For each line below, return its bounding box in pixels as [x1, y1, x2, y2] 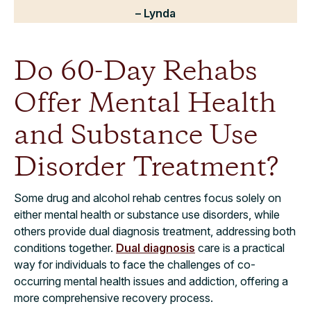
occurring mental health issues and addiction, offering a [14, 274, 288, 288]
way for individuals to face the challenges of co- [14, 257, 255, 271]
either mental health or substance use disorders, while [14, 207, 280, 221]
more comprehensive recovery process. [14, 290, 213, 305]
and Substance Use [14, 117, 258, 155]
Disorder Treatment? [14, 149, 278, 187]
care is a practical [195, 240, 285, 255]
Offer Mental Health [14, 85, 276, 123]
